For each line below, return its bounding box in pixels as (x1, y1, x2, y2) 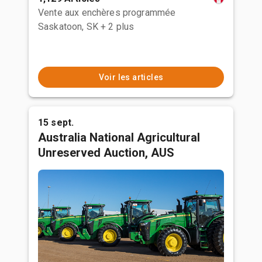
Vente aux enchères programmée (38, 7, 176, 18)
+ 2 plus (100, 21, 135, 32)
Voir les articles (98, 73, 164, 82)
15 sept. (38, 117, 74, 128)
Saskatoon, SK (38, 21, 98, 32)
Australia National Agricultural (38, 130, 200, 144)
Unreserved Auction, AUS (38, 146, 174, 160)
